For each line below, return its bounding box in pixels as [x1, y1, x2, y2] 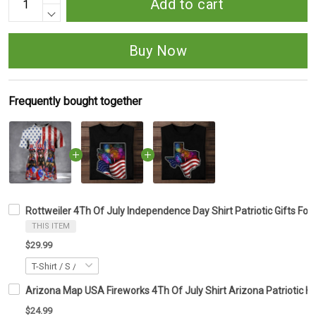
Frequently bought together [8, 95, 142, 109]
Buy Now [128, 42, 188, 60]
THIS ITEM [32, 221, 70, 231]
